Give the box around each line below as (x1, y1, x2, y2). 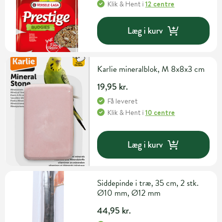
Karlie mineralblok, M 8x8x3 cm (97, 63, 205, 76)
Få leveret (108, 96, 138, 107)
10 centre (145, 108, 175, 118)
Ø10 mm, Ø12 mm (97, 187, 161, 200)
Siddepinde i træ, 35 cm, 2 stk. (97, 177, 199, 190)
